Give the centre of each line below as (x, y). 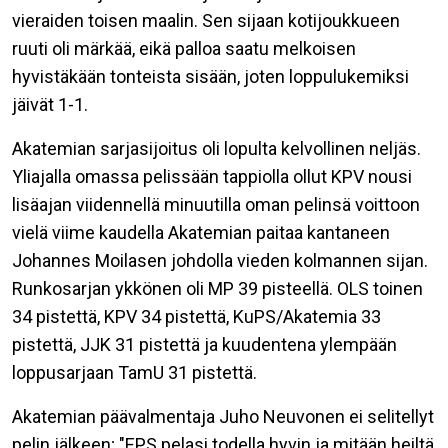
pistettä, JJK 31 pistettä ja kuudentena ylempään (204, 344)
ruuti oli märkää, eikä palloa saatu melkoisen (184, 48)
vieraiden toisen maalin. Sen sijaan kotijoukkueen (206, 20)
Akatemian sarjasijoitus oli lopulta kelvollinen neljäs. (216, 148)
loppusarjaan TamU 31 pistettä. (134, 372)
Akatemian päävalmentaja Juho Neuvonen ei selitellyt (223, 416)
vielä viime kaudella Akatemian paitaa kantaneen (201, 232)
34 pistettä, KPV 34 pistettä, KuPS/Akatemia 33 (196, 316)
